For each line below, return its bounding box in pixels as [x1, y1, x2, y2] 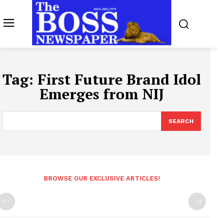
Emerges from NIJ [39, 84, 164, 104]
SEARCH [168, 118, 194, 125]
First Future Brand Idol [37, 70, 201, 90]
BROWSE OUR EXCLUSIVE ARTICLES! [43, 175, 160, 182]
